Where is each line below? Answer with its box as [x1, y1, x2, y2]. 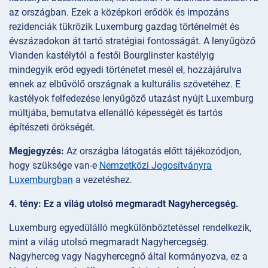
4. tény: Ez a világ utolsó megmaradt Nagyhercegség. [9, 198, 239, 210]
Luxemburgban [9, 174, 73, 186]
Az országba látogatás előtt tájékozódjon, [64, 145, 241, 157]
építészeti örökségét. [9, 121, 95, 133]
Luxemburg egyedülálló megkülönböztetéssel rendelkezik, [9, 222, 251, 234]
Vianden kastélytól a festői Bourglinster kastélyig [9, 50, 214, 62]
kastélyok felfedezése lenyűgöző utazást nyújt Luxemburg [9, 93, 254, 105]
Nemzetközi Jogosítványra [99, 160, 212, 172]
